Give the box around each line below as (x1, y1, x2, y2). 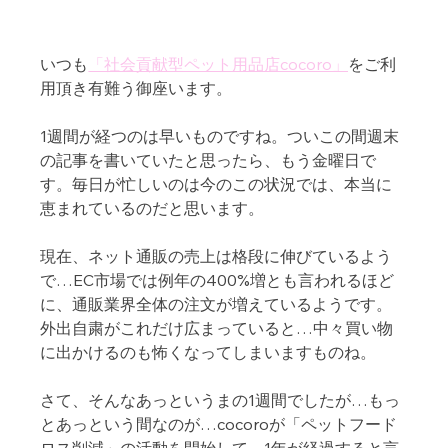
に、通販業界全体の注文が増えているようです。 (40, 293, 393, 314)
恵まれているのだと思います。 (40, 197, 265, 218)
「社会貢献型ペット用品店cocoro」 (88, 53, 349, 74)
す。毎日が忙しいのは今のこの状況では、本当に (40, 173, 393, 194)
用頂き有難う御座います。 (40, 77, 237, 98)
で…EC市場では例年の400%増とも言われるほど (40, 269, 395, 290)
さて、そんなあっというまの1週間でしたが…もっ (40, 389, 401, 410)
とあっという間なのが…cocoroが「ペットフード (40, 413, 398, 434)
